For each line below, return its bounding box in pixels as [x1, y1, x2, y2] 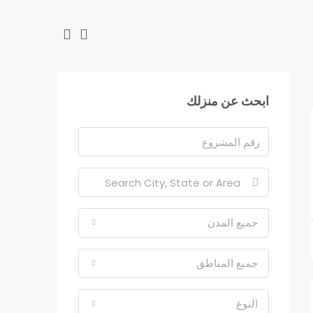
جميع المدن [208, 215, 258, 230]
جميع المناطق [196, 256, 258, 270]
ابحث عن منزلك [187, 92, 269, 110]
